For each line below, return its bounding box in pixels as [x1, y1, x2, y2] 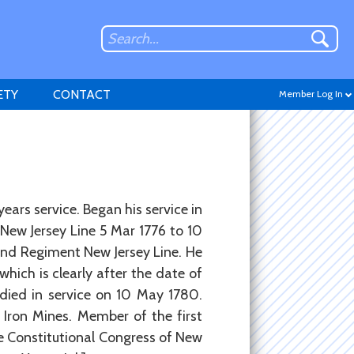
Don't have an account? [220, 190, 334, 205]
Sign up [292, 208, 332, 223]
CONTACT [52, 87, 111, 102]
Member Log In [279, 88, 343, 100]
